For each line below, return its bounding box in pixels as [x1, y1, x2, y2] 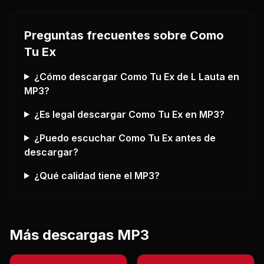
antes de [172, 131, 216, 144]
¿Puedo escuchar [34, 131, 118, 144]
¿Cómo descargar [34, 70, 120, 82]
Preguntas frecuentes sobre [24, 28, 190, 42]
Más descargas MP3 [9, 226, 149, 243]
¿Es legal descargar [34, 108, 128, 120]
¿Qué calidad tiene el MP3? [34, 169, 160, 181]
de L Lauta [174, 70, 225, 82]
